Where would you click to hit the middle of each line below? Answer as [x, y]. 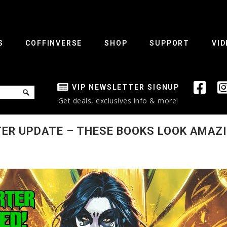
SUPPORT [170, 43]
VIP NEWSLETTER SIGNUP [126, 87]
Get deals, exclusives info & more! [118, 101]
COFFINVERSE [54, 43]
